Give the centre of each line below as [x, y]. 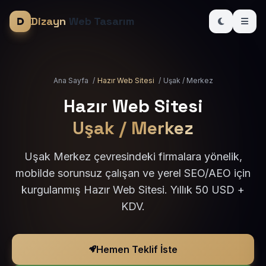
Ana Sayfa [71, 80]
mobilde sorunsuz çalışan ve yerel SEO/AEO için [133, 173]
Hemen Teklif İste [137, 249]
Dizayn [48, 21]
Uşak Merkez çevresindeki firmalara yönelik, [133, 156]
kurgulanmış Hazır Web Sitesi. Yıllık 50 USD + [133, 190]
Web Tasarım [100, 21]
